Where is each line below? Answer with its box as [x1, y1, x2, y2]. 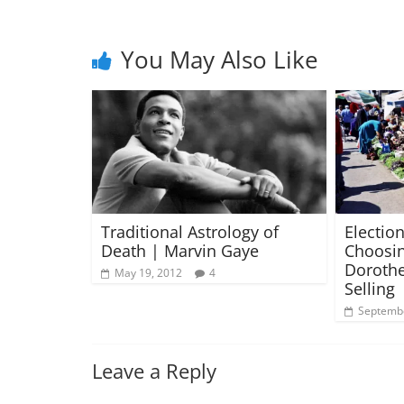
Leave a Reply [92, 356, 216, 384]
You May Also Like [121, 43, 318, 77]
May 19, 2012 [115, 264, 182, 280]
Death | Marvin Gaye [101, 239, 259, 262]
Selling [344, 277, 395, 299]
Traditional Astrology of [101, 220, 279, 243]
